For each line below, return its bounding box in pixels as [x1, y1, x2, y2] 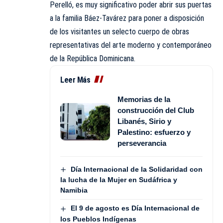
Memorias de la [117, 95, 170, 104]
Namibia [60, 186, 88, 195]
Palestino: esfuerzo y [117, 128, 191, 137]
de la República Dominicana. [50, 54, 135, 64]
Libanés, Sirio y [117, 117, 171, 126]
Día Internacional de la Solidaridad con [70, 165, 203, 174]
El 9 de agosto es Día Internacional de [70, 204, 200, 213]
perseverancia [117, 139, 166, 148]
